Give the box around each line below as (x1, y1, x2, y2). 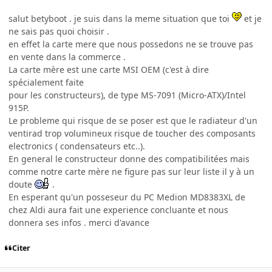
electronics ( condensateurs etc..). (8, 140, 145, 152)
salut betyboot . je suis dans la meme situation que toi (8, 12, 232, 24)
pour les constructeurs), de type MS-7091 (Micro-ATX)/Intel (8, 89, 246, 101)
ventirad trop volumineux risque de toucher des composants (8, 127, 256, 139)
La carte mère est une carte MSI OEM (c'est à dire (8, 63, 209, 75)
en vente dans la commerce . (8, 50, 126, 63)
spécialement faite (8, 76, 84, 88)
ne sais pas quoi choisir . (8, 25, 109, 37)
